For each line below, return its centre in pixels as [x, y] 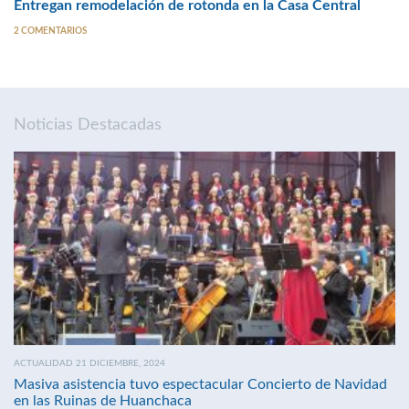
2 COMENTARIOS [50, 31]
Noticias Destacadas [88, 125]
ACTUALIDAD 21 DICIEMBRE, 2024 [89, 363]
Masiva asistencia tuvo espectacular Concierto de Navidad [200, 385]
